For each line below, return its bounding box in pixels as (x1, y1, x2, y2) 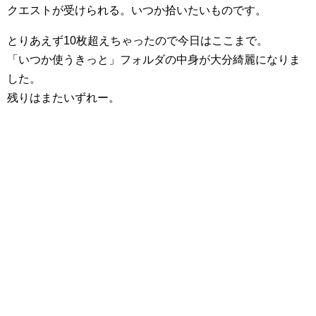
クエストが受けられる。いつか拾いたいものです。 (7, 4, 267, 16)
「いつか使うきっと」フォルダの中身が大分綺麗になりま (7, 53, 300, 66)
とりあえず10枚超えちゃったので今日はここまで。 (7, 34, 268, 47)
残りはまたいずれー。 (7, 91, 120, 104)
